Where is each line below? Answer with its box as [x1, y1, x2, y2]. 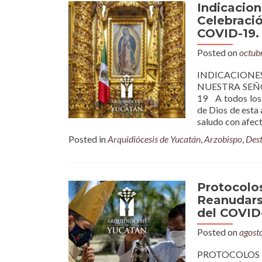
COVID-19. [197, 26, 259, 40]
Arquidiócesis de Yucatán [108, 133, 201, 144]
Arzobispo [204, 133, 242, 144]
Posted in [68, 133, 108, 144]
